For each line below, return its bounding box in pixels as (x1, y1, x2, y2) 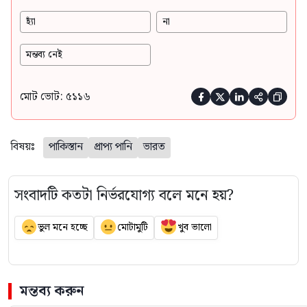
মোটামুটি (116, 220, 148, 236)
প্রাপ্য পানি (94, 138, 132, 156)
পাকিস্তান (49, 138, 83, 156)
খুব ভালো (177, 220, 212, 236)
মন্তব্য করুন (20, 280, 84, 302)
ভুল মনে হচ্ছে (37, 220, 88, 236)
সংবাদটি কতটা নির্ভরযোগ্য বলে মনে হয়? (14, 184, 234, 208)
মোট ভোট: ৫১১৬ (20, 88, 90, 106)
